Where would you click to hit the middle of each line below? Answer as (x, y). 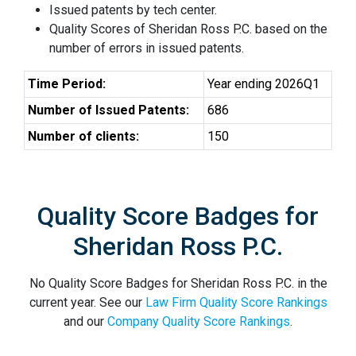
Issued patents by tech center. (133, 10)
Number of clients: (83, 136)
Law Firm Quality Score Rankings (236, 302)
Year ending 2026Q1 (263, 84)
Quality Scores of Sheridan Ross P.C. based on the (188, 29)
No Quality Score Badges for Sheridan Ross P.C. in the (178, 283)
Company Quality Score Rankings (199, 321)
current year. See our (87, 302)
